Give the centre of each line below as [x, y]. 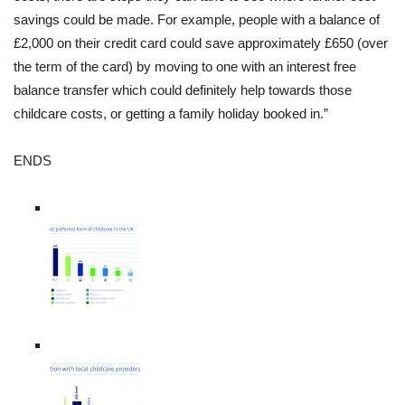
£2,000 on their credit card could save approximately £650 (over [201, 43]
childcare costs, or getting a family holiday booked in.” [171, 114]
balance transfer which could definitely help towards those [183, 90]
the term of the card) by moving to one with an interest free [185, 67]
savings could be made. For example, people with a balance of [197, 20]
